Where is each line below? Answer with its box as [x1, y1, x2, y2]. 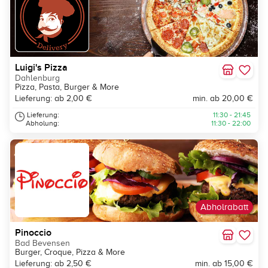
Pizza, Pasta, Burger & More [15, 83, 119, 92]
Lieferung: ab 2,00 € [15, 94, 92, 103]
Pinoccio [15, 227, 51, 239]
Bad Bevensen [15, 239, 70, 248]
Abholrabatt [200, 202, 248, 212]
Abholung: [26, 119, 59, 128]
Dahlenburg [15, 74, 60, 83]
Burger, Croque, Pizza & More [15, 248, 125, 257]
